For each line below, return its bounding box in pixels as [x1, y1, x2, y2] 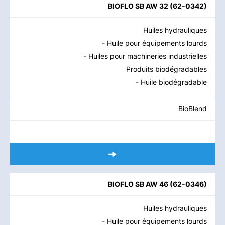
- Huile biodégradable [136, 78, 207, 86]
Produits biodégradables [126, 65, 207, 73]
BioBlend [178, 104, 207, 113]
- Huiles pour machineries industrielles [83, 52, 207, 60]
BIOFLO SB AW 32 [108, 2, 168, 10]
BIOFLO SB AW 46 [108, 180, 168, 188]
